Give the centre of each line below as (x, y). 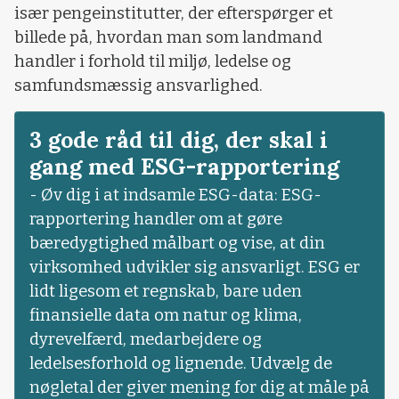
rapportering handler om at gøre (156, 219)
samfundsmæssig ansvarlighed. (138, 86)
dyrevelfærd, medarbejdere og (146, 339)
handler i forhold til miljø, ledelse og (153, 62)
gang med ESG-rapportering (184, 166)
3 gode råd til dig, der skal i (179, 139)
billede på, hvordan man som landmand (168, 38)
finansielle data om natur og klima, (166, 315)
